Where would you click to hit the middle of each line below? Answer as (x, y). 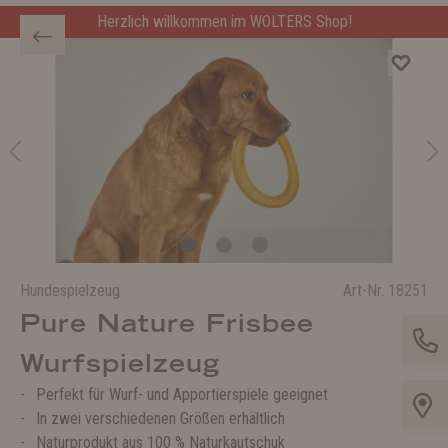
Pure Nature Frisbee (167, 323)
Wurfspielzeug (120, 363)
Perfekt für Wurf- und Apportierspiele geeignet (182, 394)
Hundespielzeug (70, 290)
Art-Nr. (365, 290)
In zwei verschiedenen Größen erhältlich (160, 418)
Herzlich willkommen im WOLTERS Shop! (224, 21)
